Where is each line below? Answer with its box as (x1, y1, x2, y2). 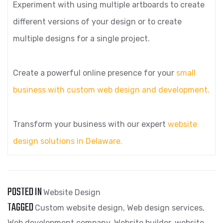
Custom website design (35, 203, 123, 213)
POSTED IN (7, 184, 43, 201)
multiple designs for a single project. (13, 34, 150, 43)
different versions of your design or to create (13, 17, 182, 26)
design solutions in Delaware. (13, 136, 122, 146)
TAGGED (7, 199, 35, 216)
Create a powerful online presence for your (13, 68, 176, 78)
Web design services (127, 203, 203, 213)
